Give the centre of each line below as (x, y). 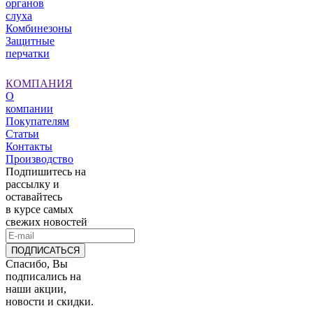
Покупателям (37, 121)
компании (29, 109)
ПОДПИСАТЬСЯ (45, 250)
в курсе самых (39, 209)
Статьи (22, 134)
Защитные (30, 41)
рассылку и (32, 184)
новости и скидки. (50, 301)
